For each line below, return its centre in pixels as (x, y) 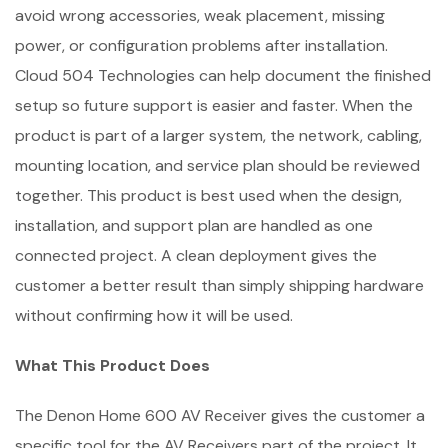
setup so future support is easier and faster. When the (214, 105)
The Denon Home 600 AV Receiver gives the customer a (220, 415)
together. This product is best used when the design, (208, 195)
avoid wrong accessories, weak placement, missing (200, 15)
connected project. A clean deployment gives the (196, 255)
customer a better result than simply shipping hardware (219, 285)
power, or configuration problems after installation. (201, 45)
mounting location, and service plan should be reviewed (217, 165)
